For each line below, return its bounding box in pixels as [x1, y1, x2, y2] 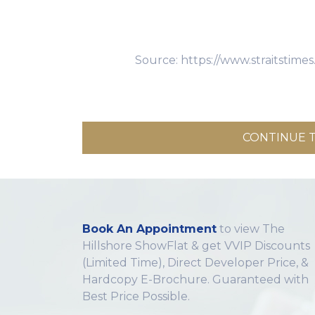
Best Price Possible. [82, 289, 190, 303]
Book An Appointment [82, 221, 217, 236]
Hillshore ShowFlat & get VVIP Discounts [82, 238, 310, 252]
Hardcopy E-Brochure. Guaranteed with [82, 272, 309, 286]
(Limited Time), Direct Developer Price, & [82, 255, 309, 269]
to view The [217, 221, 285, 236]
